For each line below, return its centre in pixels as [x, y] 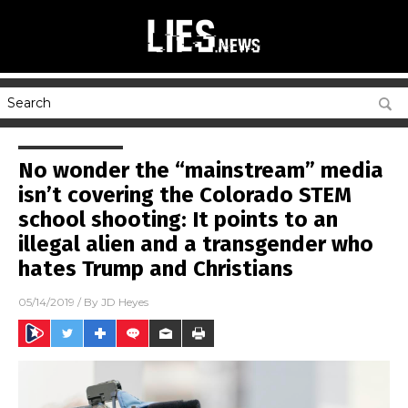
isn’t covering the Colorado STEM [185, 195]
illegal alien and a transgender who [196, 244]
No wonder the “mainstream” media [201, 170]
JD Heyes [125, 302]
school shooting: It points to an [178, 219]
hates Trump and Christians [156, 269]
